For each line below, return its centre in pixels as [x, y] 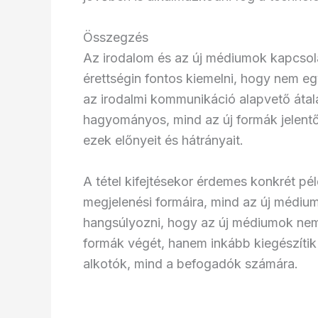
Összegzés [116, 38]
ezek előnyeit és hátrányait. [163, 141]
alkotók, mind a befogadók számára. [191, 263]
